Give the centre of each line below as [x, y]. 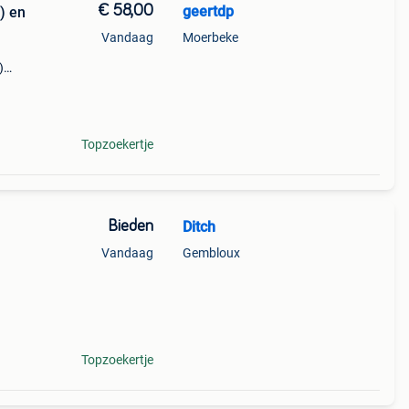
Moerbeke [210, 37]
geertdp [208, 11]
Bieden [130, 226]
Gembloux [211, 253]
